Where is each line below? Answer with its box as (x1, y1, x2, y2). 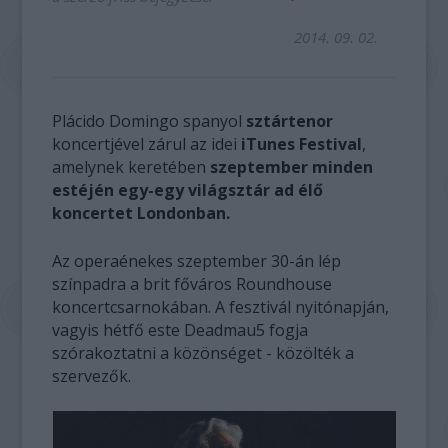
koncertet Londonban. (52, 202, 231, 224)
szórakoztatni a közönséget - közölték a (52, 342, 355, 364)
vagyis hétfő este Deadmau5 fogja (52, 319, 309, 341)
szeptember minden (206, 156, 374, 178)
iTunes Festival (241, 133, 363, 155)
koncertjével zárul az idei (52, 133, 242, 155)
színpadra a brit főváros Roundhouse (52, 273, 333, 295)
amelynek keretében (52, 156, 207, 178)
